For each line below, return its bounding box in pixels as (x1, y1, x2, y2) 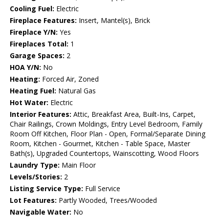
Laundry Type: (10, 160, 60, 170)
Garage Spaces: (10, 51, 65, 61)
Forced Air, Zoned (40, 74, 99, 84)
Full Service (83, 184, 120, 194)
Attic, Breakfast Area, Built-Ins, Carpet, (71, 109, 196, 119)
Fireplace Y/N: (10, 27, 58, 37)
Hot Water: (10, 98, 48, 108)
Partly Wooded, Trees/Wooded (57, 196, 157, 205)
